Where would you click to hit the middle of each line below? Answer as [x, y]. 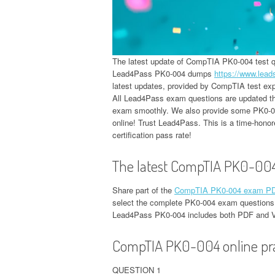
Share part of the [143, 190]
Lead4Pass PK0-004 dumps [163, 74]
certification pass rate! [152, 135]
